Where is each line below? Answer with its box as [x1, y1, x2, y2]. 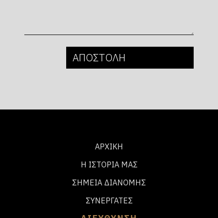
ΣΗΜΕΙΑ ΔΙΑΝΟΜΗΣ [72, 177, 146, 187]
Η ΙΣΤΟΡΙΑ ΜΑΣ [80, 160, 138, 170]
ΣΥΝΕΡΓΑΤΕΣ [85, 195, 133, 205]
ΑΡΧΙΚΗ [95, 142, 123, 152]
